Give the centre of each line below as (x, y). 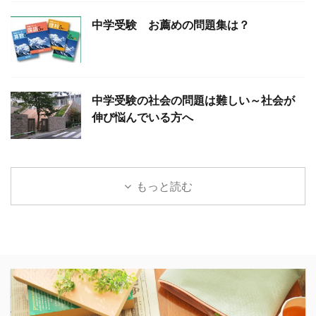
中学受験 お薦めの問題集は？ (171, 24)
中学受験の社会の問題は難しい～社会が (193, 100)
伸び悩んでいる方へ (142, 117)
